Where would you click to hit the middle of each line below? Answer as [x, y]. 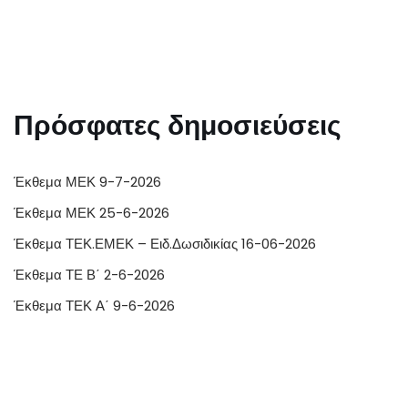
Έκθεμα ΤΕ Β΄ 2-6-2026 [89, 275]
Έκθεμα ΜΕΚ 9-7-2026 [87, 182]
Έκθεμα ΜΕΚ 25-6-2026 [92, 213]
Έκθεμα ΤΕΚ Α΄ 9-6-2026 [94, 306]
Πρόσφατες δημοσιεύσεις [178, 126]
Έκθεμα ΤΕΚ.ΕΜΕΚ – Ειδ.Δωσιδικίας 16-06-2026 [165, 244]
